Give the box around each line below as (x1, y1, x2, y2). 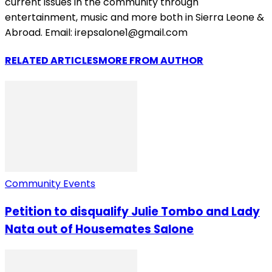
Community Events (5, 177, 95, 191)
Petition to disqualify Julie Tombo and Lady (5, 203, 260, 220)
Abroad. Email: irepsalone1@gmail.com (5, 25, 188, 39)
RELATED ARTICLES (5, 53, 98, 68)
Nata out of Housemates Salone (5, 221, 194, 237)
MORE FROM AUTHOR (98, 53, 203, 68)
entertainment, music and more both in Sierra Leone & (5, 10, 264, 24)
